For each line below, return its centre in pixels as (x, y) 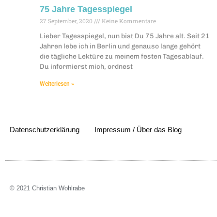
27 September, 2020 (67, 21)
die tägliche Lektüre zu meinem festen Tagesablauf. (122, 56)
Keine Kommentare (128, 21)
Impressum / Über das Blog (138, 129)
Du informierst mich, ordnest (86, 66)
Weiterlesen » (57, 84)
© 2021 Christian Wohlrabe (47, 188)
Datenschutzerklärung (45, 129)
